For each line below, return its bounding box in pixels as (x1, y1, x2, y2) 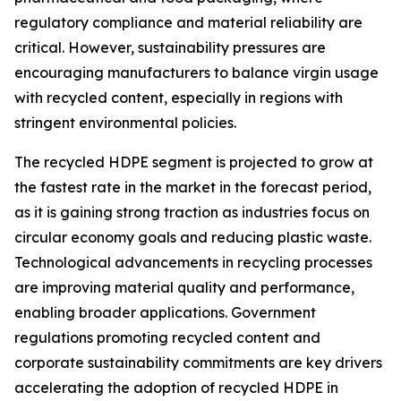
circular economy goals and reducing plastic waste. (14, 228, 371, 247)
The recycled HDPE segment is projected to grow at (14, 153, 373, 172)
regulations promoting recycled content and (14, 328, 320, 347)
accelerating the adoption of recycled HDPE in (14, 379, 338, 397)
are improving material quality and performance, (14, 278, 354, 297)
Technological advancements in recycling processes (14, 253, 372, 272)
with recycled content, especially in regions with (14, 89, 343, 107)
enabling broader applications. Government (14, 303, 316, 322)
